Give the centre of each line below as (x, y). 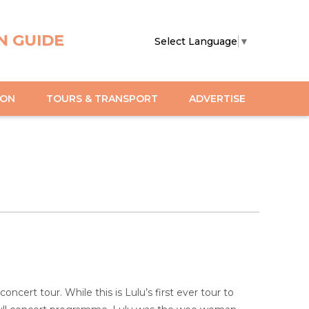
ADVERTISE (217, 98)
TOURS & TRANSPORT (102, 98)
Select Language (196, 41)
